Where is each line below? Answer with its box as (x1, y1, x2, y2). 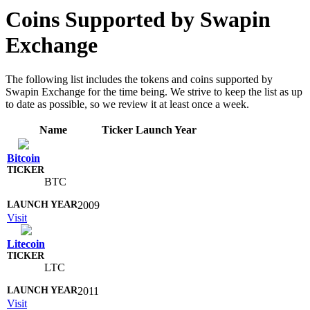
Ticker (102, 123, 133, 136)
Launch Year (136, 123, 197, 136)
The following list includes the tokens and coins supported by (6, 73, 273, 85)
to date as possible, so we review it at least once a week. (6, 98, 249, 110)
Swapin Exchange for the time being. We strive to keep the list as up (6, 85, 302, 98)
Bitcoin (7, 152, 40, 164)
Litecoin (7, 237, 45, 250)
